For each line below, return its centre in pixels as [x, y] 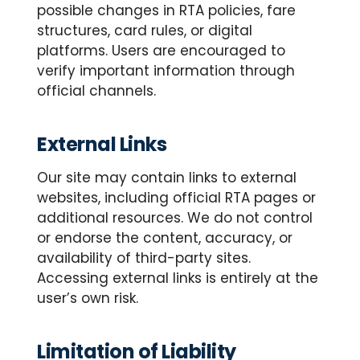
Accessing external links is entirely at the [178, 278]
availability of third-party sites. [144, 258]
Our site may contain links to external [167, 178]
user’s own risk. [88, 298]
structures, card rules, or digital [145, 31]
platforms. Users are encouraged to [161, 51]
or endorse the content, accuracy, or [165, 238]
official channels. [96, 91]
